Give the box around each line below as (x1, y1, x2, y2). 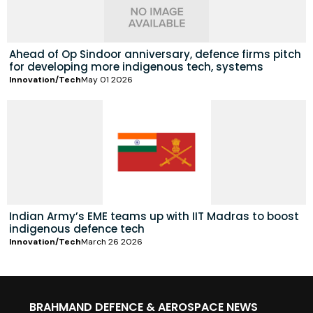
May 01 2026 (81, 73, 133, 85)
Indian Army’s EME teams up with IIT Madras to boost (9, 208, 299, 224)
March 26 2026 (81, 235, 143, 247)
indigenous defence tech (9, 221, 145, 236)
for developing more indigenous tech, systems (9, 59, 263, 74)
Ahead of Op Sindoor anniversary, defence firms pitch (9, 46, 301, 61)
